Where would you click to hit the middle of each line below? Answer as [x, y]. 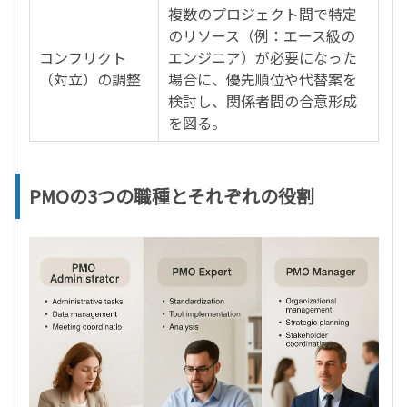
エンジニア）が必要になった [263, 57]
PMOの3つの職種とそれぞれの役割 [172, 195]
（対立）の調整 [90, 79]
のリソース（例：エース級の [262, 35]
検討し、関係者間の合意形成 [263, 100]
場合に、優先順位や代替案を [263, 79]
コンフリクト [83, 57]
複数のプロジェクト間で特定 [263, 13]
